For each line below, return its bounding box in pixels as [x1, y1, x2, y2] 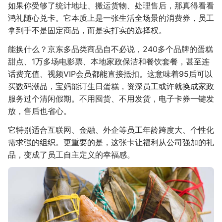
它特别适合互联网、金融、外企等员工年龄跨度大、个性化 [8, 124, 214, 135]
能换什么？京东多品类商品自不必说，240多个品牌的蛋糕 [8, 44, 213, 54]
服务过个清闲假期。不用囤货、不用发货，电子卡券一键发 [8, 93, 214, 104]
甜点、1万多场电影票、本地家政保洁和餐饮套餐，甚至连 [8, 56, 210, 66]
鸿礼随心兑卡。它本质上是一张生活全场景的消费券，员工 [8, 13, 214, 23]
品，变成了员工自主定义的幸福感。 [8, 149, 135, 160]
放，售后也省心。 [8, 106, 71, 116]
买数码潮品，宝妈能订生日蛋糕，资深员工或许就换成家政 [8, 81, 214, 91]
